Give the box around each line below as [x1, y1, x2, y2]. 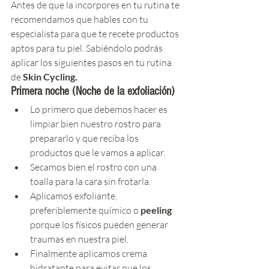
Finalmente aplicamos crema [30, 247, 149, 259]
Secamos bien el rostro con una [30, 160, 159, 173]
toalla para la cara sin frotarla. [30, 175, 151, 187]
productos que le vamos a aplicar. [30, 146, 165, 159]
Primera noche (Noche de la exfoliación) [11, 84, 174, 98]
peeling [141, 204, 172, 216]
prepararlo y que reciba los [30, 131, 141, 144]
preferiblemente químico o [30, 204, 141, 216]
